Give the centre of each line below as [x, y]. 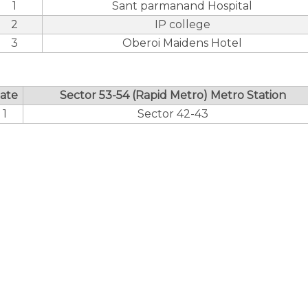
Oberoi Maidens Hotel [182, 43]
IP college [182, 24]
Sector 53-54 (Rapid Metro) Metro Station [173, 95]
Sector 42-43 [173, 114]
